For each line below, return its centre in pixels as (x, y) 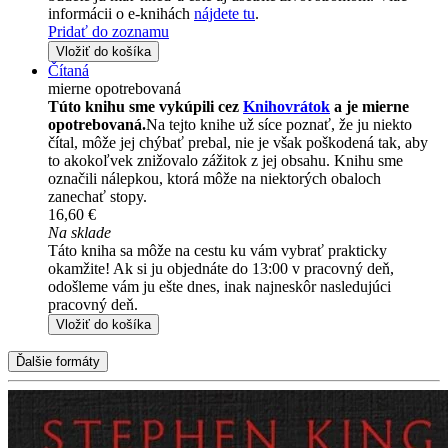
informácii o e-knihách (121, 13)
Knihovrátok (286, 106)
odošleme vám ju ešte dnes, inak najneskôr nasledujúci (219, 286)
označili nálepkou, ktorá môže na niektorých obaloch (214, 178)
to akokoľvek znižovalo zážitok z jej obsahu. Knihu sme (225, 160)
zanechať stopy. (97, 196)
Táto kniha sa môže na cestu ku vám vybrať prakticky (217, 250)
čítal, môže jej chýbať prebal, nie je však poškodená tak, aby (238, 142)
